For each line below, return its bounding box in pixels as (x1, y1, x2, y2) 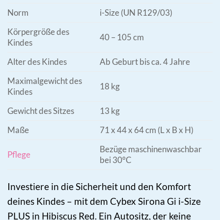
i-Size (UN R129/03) (99, 7, 172, 18)
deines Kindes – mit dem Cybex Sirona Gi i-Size (7, 195, 201, 207)
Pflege (7, 149, 30, 160)
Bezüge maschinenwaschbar (99, 143, 202, 154)
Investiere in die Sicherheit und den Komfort (7, 181, 191, 192)
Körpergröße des (7, 26, 69, 37)
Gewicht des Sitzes (7, 105, 74, 116)
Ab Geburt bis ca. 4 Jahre (99, 56, 190, 67)
